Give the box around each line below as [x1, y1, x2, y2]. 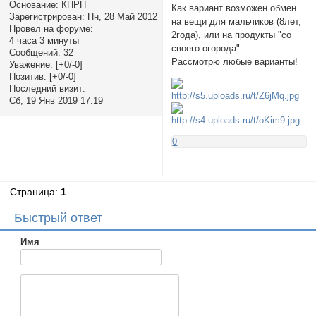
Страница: [10, 186, 61, 197]
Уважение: [8, 59, 53, 70]
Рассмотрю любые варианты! [171, 56, 298, 68]
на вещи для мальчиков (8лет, [171, 16, 302, 28]
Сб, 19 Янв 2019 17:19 [8, 95, 103, 106]
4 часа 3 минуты [8, 35, 79, 46]
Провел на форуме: [8, 23, 93, 34]
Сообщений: [8, 47, 61, 58]
